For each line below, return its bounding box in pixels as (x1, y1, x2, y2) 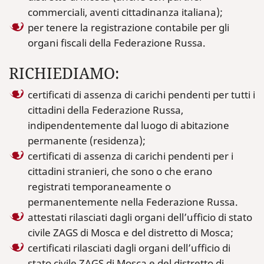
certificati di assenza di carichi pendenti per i (28, 149, 233, 163)
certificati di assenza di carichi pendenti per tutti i (28, 88, 255, 101)
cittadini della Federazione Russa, (28, 103, 183, 117)
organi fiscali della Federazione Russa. (28, 36, 206, 49)
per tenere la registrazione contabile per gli (28, 21, 229, 34)
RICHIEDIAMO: (9, 63, 119, 84)
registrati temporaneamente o (28, 180, 171, 193)
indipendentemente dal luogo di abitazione (28, 118, 229, 132)
